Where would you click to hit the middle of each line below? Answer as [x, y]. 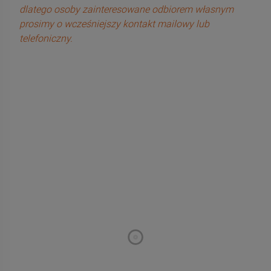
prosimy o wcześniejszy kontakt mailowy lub [114, 24]
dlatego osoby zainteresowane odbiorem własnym [126, 10]
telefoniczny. [46, 39]
